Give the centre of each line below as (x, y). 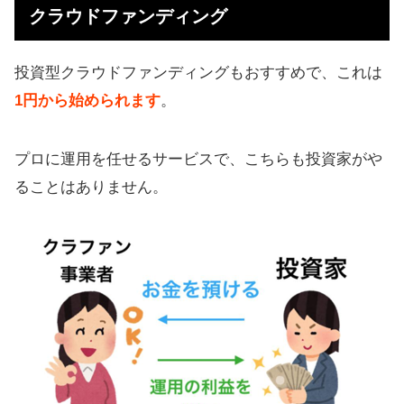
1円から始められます (87, 101)
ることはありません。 (91, 188)
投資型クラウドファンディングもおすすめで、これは (198, 73)
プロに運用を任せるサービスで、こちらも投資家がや (198, 160)
